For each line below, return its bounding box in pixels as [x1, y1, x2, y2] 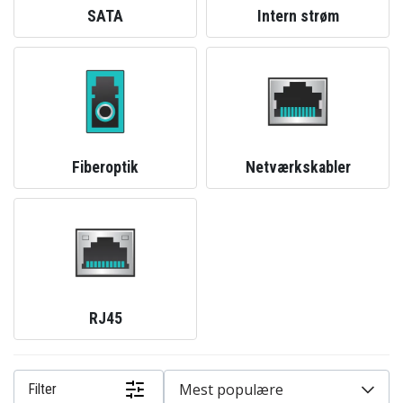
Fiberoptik [72, 158, 139, 176]
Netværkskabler [245, 158, 351, 176]
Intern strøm [256, 7, 339, 25]
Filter [28, 381, 57, 398]
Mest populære [179, 380, 284, 399]
